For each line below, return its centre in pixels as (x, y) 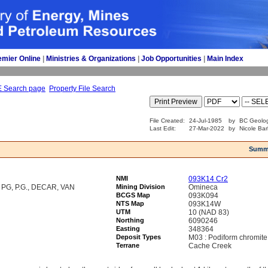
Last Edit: (164, 128)
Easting (128, 229)
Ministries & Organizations (91, 59)
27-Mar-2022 (207, 128)
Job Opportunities (171, 59)
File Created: (167, 121)
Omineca (203, 187)
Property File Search (82, 89)
